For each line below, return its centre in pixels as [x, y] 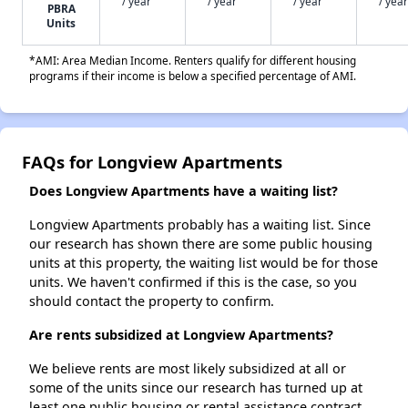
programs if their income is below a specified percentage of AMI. [193, 76]
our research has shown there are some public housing [201, 244]
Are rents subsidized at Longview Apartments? [181, 335]
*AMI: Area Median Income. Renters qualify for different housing [193, 61]
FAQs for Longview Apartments [152, 162]
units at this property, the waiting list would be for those [204, 263]
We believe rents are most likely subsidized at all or [188, 369]
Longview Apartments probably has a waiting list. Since [200, 225]
